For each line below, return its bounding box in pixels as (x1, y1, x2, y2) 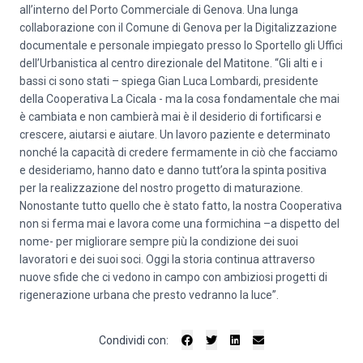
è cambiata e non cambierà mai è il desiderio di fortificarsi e (19, 110, 322, 123)
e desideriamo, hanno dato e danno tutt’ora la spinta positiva (19, 164, 327, 177)
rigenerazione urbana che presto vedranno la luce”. (19, 288, 279, 301)
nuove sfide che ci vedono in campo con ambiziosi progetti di (19, 271, 327, 284)
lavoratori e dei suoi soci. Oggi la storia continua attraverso (19, 253, 315, 266)
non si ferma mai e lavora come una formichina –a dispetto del (19, 217, 340, 230)
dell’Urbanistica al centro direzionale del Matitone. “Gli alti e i (19, 57, 322, 70)
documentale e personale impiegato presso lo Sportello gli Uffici (19, 39, 343, 52)
